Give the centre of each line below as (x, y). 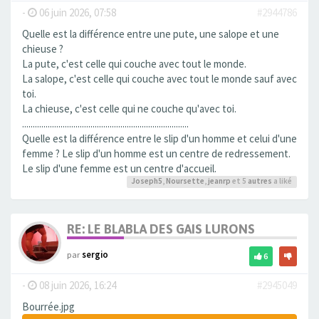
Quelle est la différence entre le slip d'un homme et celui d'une (159, 139)
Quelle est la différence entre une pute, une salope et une (151, 34)
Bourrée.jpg (48, 306)
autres (260, 181)
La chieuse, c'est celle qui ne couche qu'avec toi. (129, 109)
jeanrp (220, 181)
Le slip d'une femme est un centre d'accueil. (119, 169)
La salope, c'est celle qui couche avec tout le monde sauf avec (159, 79)
